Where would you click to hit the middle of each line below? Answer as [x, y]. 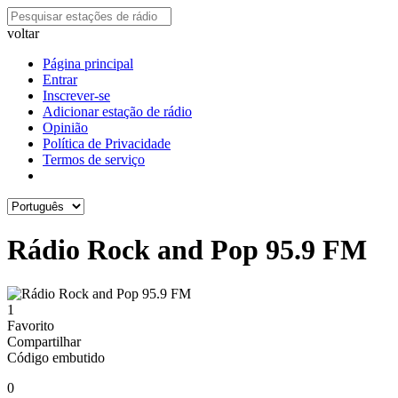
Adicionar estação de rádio [117, 111]
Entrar [60, 80]
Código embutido [56, 357]
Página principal [88, 64]
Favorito [31, 325]
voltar [23, 33]
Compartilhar [44, 341]
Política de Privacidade [107, 143]
